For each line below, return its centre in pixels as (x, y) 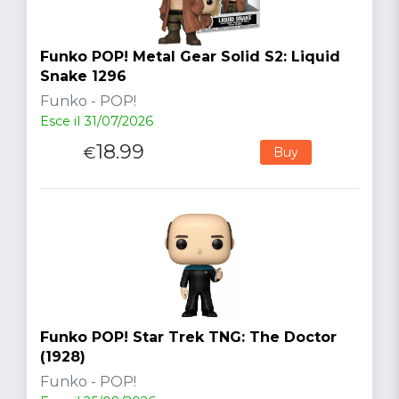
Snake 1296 (83, 76)
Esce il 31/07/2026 (97, 121)
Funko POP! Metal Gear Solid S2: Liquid (190, 56)
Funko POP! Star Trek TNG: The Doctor (188, 337)
